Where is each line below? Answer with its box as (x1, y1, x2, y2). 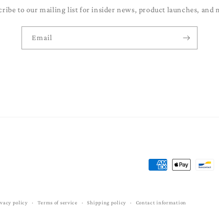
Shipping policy (87, 199, 126, 206)
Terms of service (37, 199, 78, 206)
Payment (148, 161, 178, 170)
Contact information (135, 199, 186, 206)
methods (148, 175, 178, 183)
